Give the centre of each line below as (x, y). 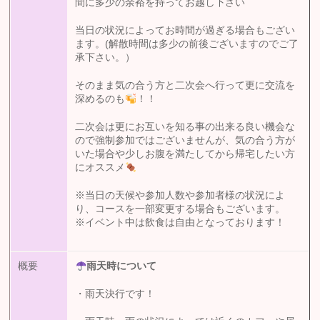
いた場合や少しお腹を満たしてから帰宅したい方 (185, 154)
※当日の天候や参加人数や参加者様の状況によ (180, 196)
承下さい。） (105, 58)
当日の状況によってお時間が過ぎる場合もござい (185, 31)
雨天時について (122, 266)
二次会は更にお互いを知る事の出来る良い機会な (185, 127)
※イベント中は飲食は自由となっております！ (180, 223)
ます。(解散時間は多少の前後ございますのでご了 (187, 44)
